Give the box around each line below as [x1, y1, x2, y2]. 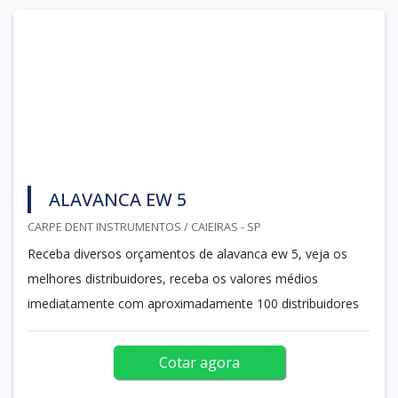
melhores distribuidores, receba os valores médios [28, 269, 318, 287]
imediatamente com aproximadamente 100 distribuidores [28, 294, 359, 312]
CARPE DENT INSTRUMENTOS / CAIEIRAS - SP [28, 218, 261, 235]
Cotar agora [158, 352, 240, 372]
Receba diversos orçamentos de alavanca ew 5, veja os [28, 244, 347, 262]
